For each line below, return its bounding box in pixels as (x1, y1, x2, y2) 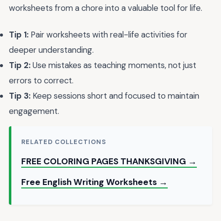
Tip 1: (9, 29, 29, 40)
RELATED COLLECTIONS (21, 138, 107, 147)
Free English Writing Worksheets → (21, 177, 168, 188)
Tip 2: (9, 60, 31, 71)
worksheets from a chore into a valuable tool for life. (9, 2, 202, 13)
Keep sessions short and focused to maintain (31, 90, 199, 102)
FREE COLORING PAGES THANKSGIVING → (21, 156, 197, 167)
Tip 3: (9, 90, 31, 102)
